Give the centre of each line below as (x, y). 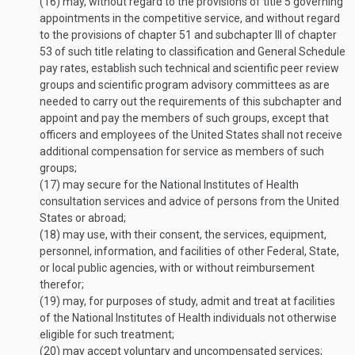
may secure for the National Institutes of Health (179, 185)
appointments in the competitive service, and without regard (190, 18)
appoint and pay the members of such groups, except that (184, 118)
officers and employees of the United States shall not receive (191, 135)
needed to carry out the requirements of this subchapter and (191, 101)
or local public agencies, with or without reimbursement (177, 268)
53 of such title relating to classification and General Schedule (193, 52)
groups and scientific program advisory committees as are (185, 85)
